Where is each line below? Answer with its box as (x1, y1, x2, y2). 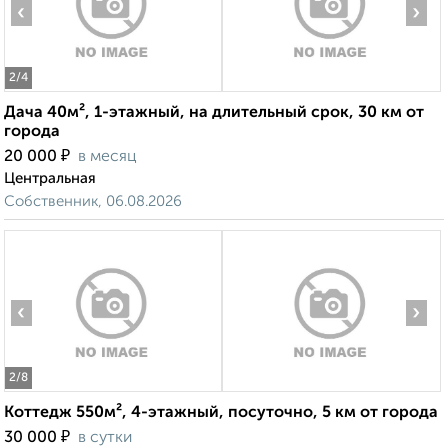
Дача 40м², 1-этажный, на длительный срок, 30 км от (4, 105, 424, 122)
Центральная (4, 171, 96, 187)
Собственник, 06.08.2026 (4, 194, 182, 210)
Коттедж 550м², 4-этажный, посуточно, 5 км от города (4, 405, 438, 422)
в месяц (78, 149, 137, 166)
